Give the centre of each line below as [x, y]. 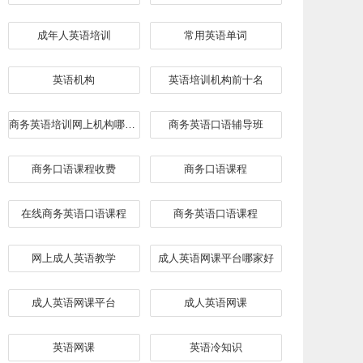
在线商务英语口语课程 [74, 214]
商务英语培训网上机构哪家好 [130, 124]
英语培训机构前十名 [216, 80]
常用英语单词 [216, 35]
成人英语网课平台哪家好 [216, 258]
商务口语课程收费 [74, 169]
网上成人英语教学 [74, 258]
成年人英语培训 [74, 35]
